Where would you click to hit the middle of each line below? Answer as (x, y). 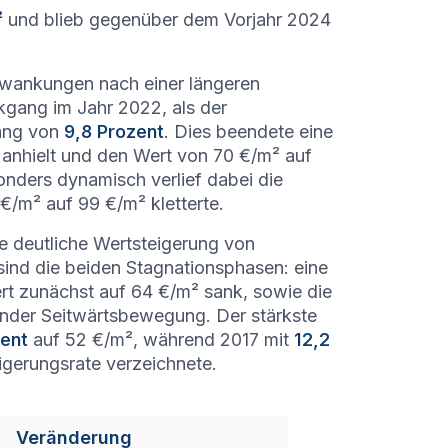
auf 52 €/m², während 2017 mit (161, 339)
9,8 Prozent (114, 131)
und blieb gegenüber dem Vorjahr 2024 (167, 19)
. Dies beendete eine (248, 131)
